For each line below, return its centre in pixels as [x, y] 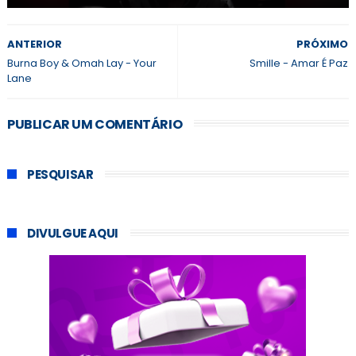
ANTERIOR [34, 44]
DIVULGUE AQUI [72, 234]
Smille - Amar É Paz [299, 64]
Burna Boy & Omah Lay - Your [81, 64]
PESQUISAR [60, 175]
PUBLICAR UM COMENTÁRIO [95, 125]
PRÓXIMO [323, 44]
